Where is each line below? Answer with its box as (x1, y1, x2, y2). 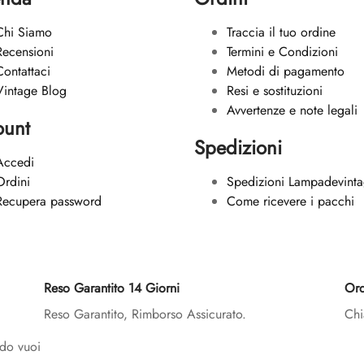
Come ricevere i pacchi (227, 192, 354, 211)
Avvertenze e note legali (227, 101, 357, 120)
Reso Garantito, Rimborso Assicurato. (44, 305, 246, 324)
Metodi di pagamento (227, 62, 344, 81)
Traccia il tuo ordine (227, 23, 336, 42)
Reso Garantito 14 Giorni (44, 279, 180, 298)
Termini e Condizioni (227, 42, 338, 62)
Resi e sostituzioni (227, 81, 323, 101)
